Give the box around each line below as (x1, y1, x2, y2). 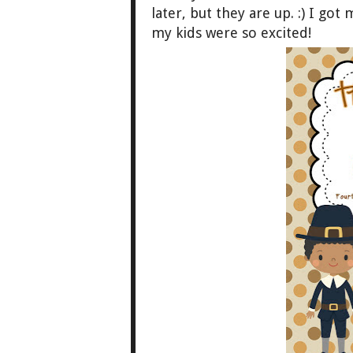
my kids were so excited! (151, 24, 311, 42)
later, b (151, 5, 199, 22)
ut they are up (199, 5, 291, 22)
